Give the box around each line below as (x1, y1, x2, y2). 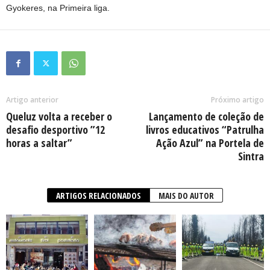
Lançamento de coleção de (149, 109, 264, 124)
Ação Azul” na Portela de (156, 136, 264, 150)
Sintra (238, 149, 264, 163)
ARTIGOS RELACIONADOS (56, 190, 141, 201)
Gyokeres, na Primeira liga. (6, 3, 110, 13)
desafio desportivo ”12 (6, 122, 105, 137)
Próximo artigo (211, 95, 264, 105)
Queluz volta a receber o (6, 109, 112, 124)
